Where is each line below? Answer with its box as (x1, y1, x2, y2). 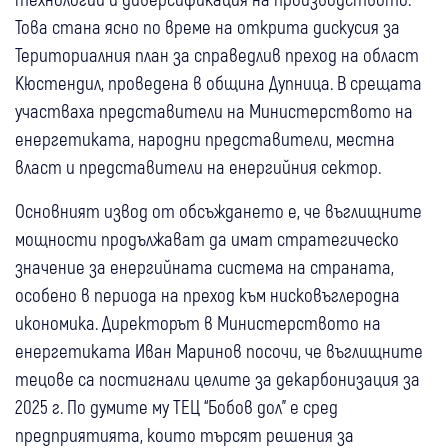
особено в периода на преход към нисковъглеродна (15, 283, 400, 307)
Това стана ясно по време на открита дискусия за (15, 15, 400, 39)
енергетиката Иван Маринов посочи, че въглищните (15, 339, 423, 363)
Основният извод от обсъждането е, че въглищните (15, 199, 422, 223)
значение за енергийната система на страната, (15, 255, 394, 279)
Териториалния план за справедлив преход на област (15, 43, 419, 67)
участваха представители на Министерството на (15, 99, 413, 123)
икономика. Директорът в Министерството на (15, 311, 381, 335)
